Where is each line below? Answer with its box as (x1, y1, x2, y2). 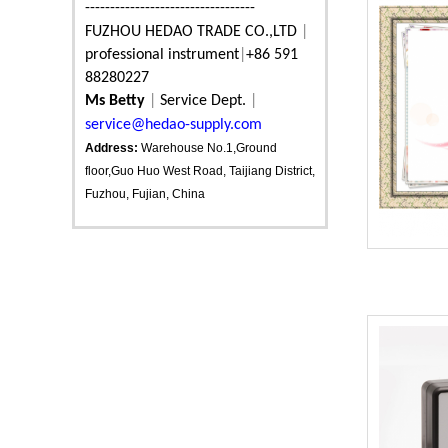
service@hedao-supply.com (85, 117, 262, 133)
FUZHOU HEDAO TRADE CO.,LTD (85, 24, 297, 40)
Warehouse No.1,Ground (141, 141, 277, 155)
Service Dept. (160, 93, 250, 109)
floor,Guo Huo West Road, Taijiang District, (85, 164, 315, 178)
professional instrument (85, 47, 239, 63)
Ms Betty (85, 93, 145, 109)
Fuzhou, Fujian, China (85, 187, 205, 201)
